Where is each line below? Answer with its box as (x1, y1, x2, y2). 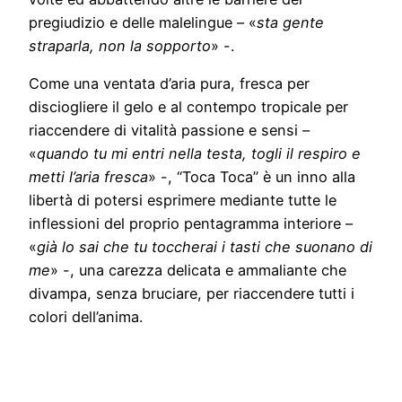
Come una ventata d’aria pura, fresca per (29, 74, 310, 92)
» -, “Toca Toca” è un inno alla (148, 167, 355, 186)
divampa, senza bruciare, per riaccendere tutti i (29, 284, 354, 302)
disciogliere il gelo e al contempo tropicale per (29, 97, 348, 116)
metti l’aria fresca (29, 167, 148, 186)
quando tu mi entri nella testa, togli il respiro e (37, 144, 361, 162)
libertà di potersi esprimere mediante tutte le (29, 190, 336, 209)
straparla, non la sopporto (29, 36, 211, 55)
